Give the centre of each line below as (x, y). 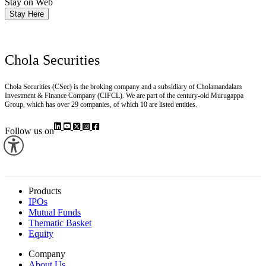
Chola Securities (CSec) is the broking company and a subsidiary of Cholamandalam (123, 87)
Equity (41, 234)
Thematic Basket (60, 223)
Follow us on (29, 131)
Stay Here (27, 14)
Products (45, 191)
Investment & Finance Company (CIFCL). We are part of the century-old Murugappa (124, 96)
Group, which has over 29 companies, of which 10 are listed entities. (101, 105)
